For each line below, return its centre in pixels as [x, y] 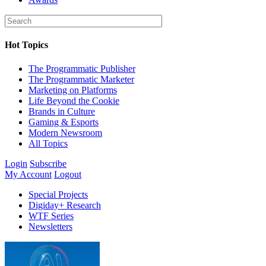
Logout [68, 174]
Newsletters [50, 226]
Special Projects [58, 194]
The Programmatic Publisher [82, 68]
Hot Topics [26, 45]
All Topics [48, 143]
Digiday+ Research [65, 205]
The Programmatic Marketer [81, 79]
